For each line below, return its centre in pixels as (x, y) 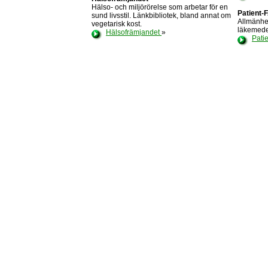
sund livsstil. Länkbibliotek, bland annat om (161, 16)
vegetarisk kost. (117, 24)
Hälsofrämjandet (134, 32)
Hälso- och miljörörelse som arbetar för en (160, 7)
